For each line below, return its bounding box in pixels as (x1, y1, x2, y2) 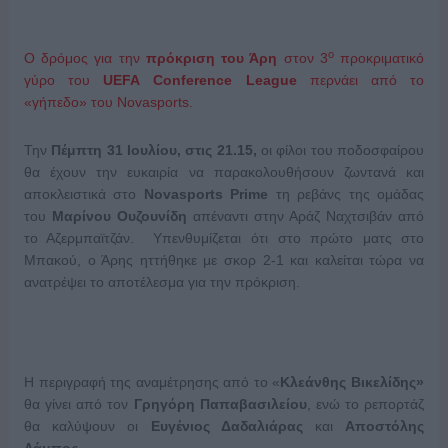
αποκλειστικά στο (23, 186, 144, 203)
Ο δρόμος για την (23, 50, 146, 67)
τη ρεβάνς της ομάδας (268, 186, 425, 203)
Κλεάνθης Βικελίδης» (280, 374, 425, 391)
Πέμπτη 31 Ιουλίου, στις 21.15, (51, 142, 257, 159)
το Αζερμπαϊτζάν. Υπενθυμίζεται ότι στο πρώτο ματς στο (23, 230, 425, 247)
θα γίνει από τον (23, 396, 134, 413)
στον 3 (277, 50, 328, 67)
